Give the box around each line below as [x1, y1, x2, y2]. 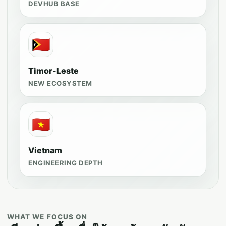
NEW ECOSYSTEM [28, 79, 92, 87]
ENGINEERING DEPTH [28, 159, 103, 167]
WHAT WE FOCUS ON [7, 213, 88, 221]
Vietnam [28, 145, 62, 155]
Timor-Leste [28, 66, 79, 76]
